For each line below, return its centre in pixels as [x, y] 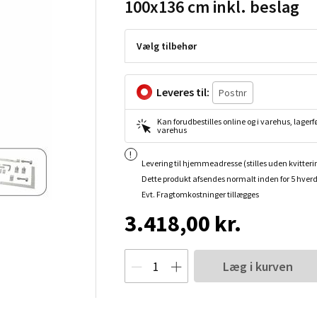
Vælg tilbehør [166, 46]
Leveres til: [183, 92]
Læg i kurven [258, 266]
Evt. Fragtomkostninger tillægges [200, 194]
